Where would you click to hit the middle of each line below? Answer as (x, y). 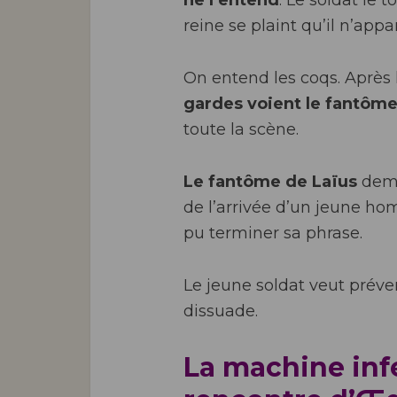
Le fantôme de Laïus (270, 182)
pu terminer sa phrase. (273, 233)
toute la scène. (241, 129)
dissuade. (221, 311)
